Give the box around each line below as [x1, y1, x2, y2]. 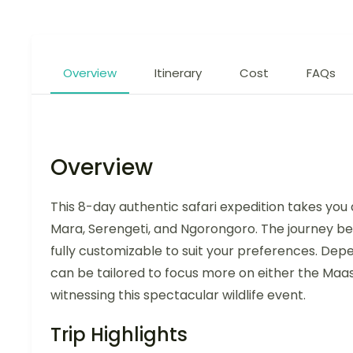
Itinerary [154, 65, 202, 81]
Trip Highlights [50, 321, 188, 347]
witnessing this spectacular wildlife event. [50, 286, 306, 304]
